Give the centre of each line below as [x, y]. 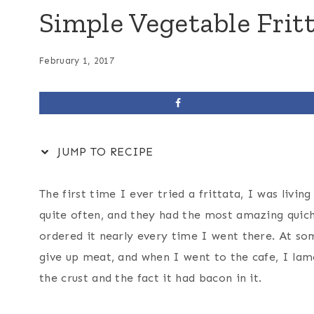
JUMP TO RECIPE [104, 152]
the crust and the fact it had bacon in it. [151, 278]
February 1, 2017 [77, 61]
